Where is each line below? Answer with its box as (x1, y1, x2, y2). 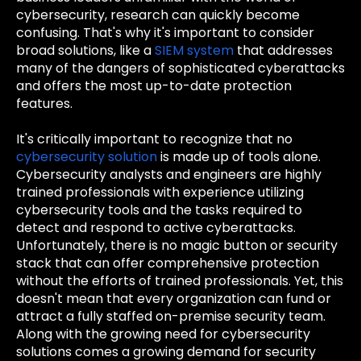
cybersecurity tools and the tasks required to (16, 201, 302, 220)
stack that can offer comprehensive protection (16, 254, 319, 273)
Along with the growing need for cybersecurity (16, 325, 310, 344)
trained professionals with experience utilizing (16, 183, 304, 202)
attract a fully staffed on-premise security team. (16, 307, 326, 326)
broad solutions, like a (16, 41, 155, 60)
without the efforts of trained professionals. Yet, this (16, 272, 343, 291)
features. (16, 94, 73, 114)
